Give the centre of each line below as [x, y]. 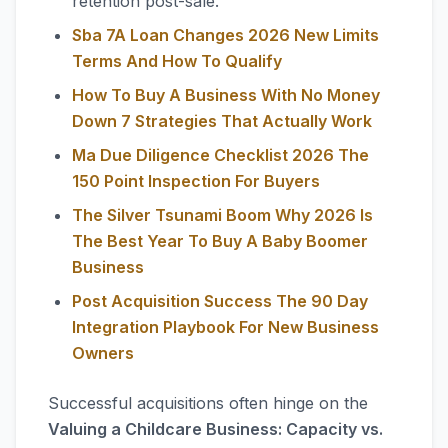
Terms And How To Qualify [177, 61]
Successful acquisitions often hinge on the [208, 403]
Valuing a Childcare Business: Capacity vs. [215, 429]
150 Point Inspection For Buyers [196, 181]
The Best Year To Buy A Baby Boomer [220, 241]
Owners [103, 353]
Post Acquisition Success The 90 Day [220, 301]
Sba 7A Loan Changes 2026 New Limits [225, 35]
